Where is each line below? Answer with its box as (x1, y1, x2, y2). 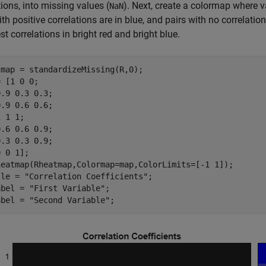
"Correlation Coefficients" (24, 172, 148, 181)
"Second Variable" (29, 195, 110, 205)
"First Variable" (29, 183, 105, 193)
